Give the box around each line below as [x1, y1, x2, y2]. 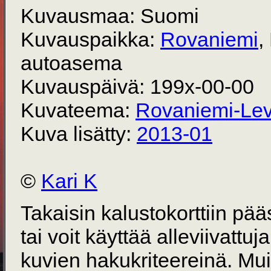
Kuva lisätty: [21, 122, 137, 145]
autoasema [21, 51, 122, 74]
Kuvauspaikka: [21, 28, 160, 51]
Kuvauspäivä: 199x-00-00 [21, 75, 254, 98]
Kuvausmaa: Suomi [21, 4, 199, 27]
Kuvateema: [21, 99, 135, 122]
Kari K [41, 169, 97, 192]
